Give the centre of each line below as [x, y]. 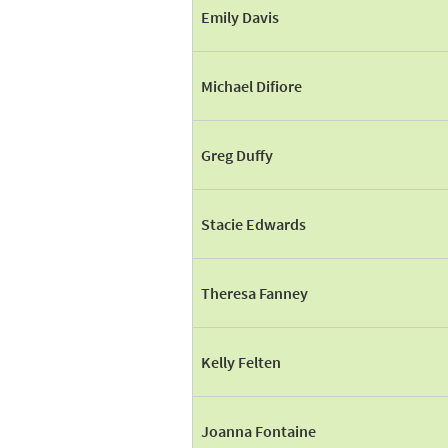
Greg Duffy [237, 155]
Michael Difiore [251, 86]
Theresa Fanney [254, 293]
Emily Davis [240, 17]
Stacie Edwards [253, 224]
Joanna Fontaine [258, 431]
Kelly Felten [241, 362]
